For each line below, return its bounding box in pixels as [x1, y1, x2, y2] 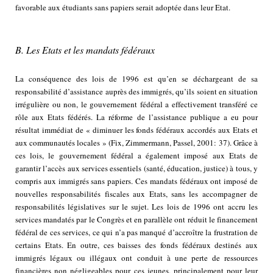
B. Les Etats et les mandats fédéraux [15, 43, 155, 57]
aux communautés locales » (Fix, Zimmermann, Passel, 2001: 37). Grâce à [15, 137, 258, 149]
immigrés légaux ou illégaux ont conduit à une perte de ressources [15, 252, 258, 264]
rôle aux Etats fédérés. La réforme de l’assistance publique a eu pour [15, 112, 258, 123]
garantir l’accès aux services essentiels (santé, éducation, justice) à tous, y [15, 163, 258, 174]
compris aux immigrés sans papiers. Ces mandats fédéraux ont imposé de [15, 175, 258, 187]
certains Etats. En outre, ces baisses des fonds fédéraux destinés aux [15, 239, 258, 251]
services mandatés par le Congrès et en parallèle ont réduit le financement [15, 214, 258, 225]
